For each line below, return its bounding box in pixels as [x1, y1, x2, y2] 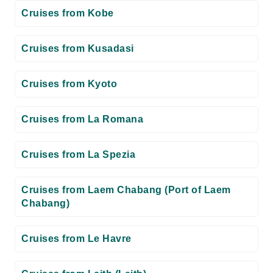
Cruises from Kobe [21, 8, 114, 18]
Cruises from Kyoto [21, 79, 117, 89]
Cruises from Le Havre [21, 233, 132, 244]
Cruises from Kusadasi [21, 43, 134, 54]
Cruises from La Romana [21, 114, 143, 124]
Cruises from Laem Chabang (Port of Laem [21, 185, 231, 195]
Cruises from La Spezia [21, 149, 135, 160]
